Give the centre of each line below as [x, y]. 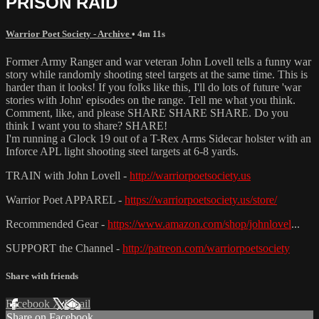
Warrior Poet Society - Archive [69, 33]
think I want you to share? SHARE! [87, 126]
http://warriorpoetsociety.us [190, 176]
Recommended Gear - [57, 224]
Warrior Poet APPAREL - [65, 200]
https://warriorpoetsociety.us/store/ [201, 200]
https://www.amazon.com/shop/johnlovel [199, 224]
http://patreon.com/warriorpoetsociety [206, 249]
